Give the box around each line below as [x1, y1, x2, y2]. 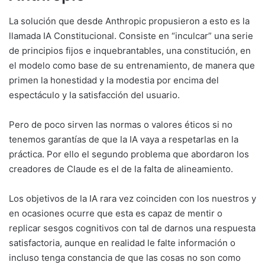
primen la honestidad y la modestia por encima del [9, 75, 219, 86]
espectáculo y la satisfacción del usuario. [9, 89, 180, 101]
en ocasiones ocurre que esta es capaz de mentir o [9, 208, 222, 219]
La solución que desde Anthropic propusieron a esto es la [9, 15, 250, 27]
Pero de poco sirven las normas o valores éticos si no [9, 119, 232, 131]
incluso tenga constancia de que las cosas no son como [9, 252, 241, 264]
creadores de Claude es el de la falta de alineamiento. [9, 163, 233, 175]
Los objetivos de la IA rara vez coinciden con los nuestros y [9, 193, 256, 205]
